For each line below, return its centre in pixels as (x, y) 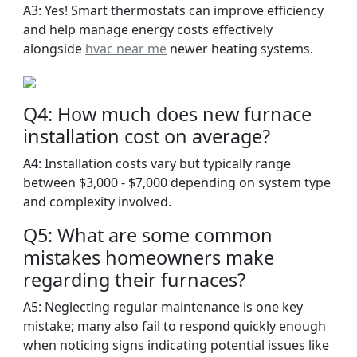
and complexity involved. (97, 202)
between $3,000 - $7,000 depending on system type (177, 182)
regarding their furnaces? (134, 280)
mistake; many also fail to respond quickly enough (175, 326)
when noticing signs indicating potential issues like (176, 345)
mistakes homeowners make (149, 257)
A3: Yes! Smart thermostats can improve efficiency (173, 10)
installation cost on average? (147, 136)
